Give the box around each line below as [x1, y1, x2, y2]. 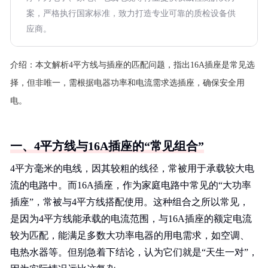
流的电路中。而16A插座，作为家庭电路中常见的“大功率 [10, 180, 251, 190]
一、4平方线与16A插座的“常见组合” [10, 139, 204, 153]
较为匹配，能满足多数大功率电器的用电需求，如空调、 [10, 230, 249, 240]
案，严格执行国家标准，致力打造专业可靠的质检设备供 [26, 9, 236, 18]
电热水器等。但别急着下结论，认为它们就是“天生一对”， [10, 247, 258, 257]
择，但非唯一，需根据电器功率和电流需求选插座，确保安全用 [10, 78, 245, 87]
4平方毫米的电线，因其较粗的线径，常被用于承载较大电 [10, 163, 254, 173]
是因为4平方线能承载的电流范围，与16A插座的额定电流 [10, 214, 252, 224]
